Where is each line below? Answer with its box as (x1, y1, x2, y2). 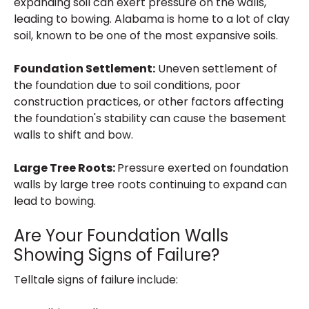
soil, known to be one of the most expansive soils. (14, 28, 278, 43)
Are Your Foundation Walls (14, 224, 228, 247)
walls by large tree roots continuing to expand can (14, 177, 287, 192)
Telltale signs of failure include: (14, 272, 178, 288)
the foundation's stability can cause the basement (14, 110, 286, 126)
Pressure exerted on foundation (117, 160, 288, 176)
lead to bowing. (14, 193, 96, 209)
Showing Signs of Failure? (14, 243, 219, 266)
